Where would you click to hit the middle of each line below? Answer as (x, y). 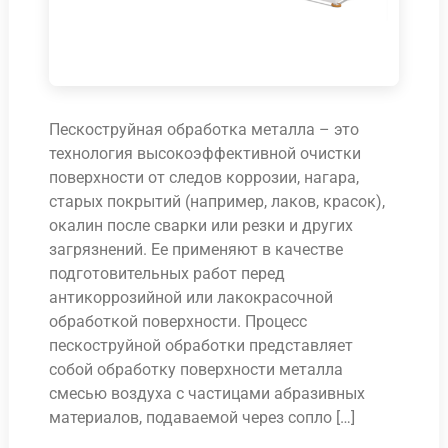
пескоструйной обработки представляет (201, 345)
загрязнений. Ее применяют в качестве (196, 249)
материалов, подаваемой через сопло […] (202, 417)
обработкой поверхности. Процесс (178, 321)
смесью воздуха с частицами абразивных (207, 393)
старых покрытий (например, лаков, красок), (217, 201)
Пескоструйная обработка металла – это (204, 129)
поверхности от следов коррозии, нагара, (204, 177)
